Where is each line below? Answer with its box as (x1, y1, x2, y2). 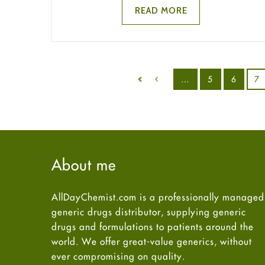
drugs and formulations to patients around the (51, 220, 254, 232)
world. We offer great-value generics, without (51, 235, 252, 247)
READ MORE (134, 5, 188, 16)
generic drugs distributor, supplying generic (51, 205, 246, 218)
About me (51, 155, 116, 174)
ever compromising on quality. (51, 250, 185, 262)
